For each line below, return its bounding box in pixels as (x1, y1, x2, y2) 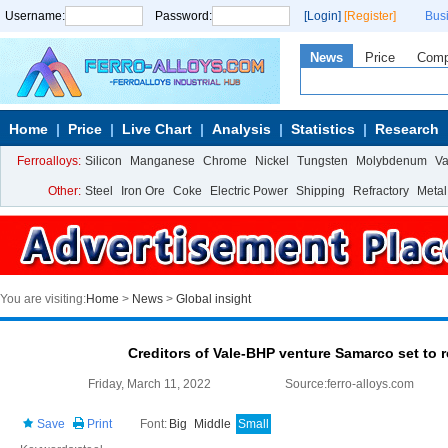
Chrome (203, 154, 247, 168)
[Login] (304, 9, 341, 23)
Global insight (176, 292, 251, 306)
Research (375, 121, 439, 137)
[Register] (344, 9, 396, 23)
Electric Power (210, 184, 288, 198)
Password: (155, 9, 212, 23)
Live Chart (122, 121, 192, 137)
